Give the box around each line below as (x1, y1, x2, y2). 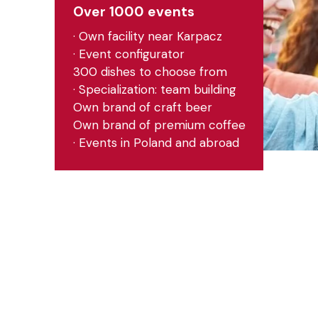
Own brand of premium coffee (72, 117, 246, 133)
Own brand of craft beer (72, 99, 212, 115)
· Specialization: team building (72, 82, 236, 97)
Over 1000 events (72, 2, 194, 21)
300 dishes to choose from (72, 64, 227, 79)
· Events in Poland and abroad (72, 135, 239, 150)
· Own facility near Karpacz (72, 28, 222, 44)
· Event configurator (72, 46, 185, 62)
